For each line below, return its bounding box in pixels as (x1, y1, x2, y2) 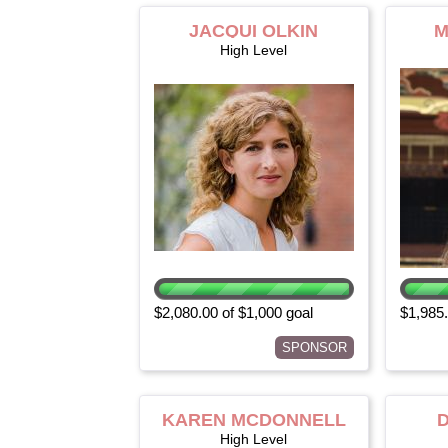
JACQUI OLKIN (189, 21, 319, 41)
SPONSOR (282, 340, 347, 355)
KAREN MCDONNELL (162, 410, 346, 430)
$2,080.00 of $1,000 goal (154, 304, 313, 321)
